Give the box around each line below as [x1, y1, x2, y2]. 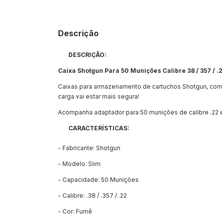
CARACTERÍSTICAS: [68, 124, 129, 132]
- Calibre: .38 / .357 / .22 [58, 192, 127, 199]
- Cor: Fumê [58, 208, 92, 215]
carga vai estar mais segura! [58, 93, 139, 100]
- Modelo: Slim [58, 160, 101, 167]
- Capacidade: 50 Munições [58, 176, 139, 183]
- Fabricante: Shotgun [58, 144, 120, 152]
